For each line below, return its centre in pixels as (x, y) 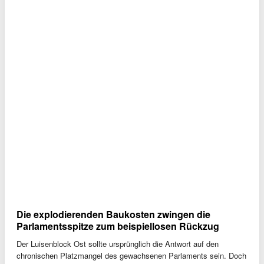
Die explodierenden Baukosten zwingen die (113, 214)
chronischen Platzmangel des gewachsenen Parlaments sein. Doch (131, 255)
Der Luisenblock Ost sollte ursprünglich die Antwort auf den (118, 243)
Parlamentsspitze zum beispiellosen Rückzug (118, 226)
